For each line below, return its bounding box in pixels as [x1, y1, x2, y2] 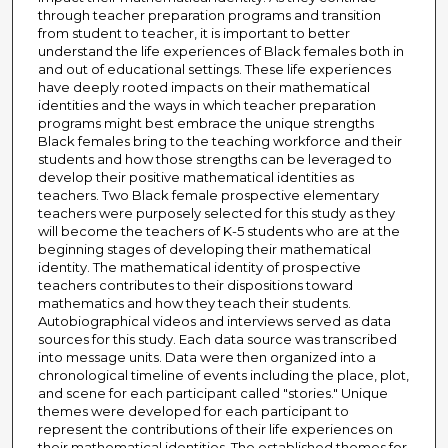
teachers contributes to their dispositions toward [37, 277, 353, 294]
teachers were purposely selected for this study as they [37, 205, 395, 222]
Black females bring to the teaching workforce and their [37, 133, 402, 150]
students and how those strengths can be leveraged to [37, 151, 392, 168]
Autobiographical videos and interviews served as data [37, 313, 391, 330]
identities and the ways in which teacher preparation [37, 97, 376, 114]
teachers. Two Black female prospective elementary [37, 187, 379, 204]
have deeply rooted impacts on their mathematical [37, 79, 370, 96]
